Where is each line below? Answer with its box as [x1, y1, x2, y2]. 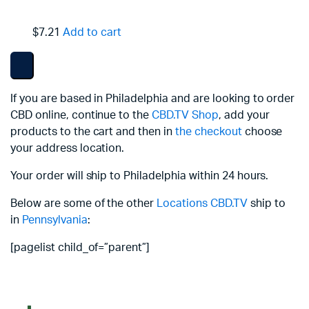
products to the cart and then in [10, 126, 176, 137]
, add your [218, 110, 270, 121]
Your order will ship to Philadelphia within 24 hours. [10, 170, 269, 181]
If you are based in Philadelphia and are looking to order [10, 93, 295, 104]
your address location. [10, 143, 125, 154]
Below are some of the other [10, 198, 157, 209]
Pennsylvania [21, 215, 88, 226]
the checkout [175, 126, 242, 137]
